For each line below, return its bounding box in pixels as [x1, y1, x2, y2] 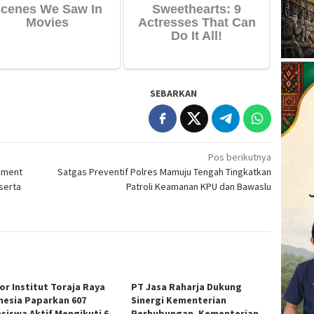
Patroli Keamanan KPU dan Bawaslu [126, 179, 272, 193]
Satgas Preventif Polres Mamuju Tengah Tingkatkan [57, 165, 272, 178]
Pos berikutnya [208, 150, 272, 163]
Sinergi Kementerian [131, 293, 227, 306]
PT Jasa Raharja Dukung [131, 280, 243, 293]
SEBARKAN [150, 86, 198, 100]
